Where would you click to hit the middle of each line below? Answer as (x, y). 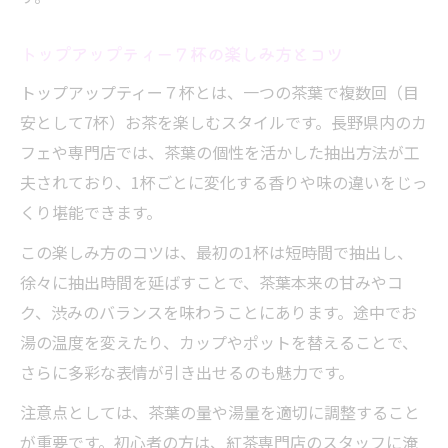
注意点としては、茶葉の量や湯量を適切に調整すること (220, 412)
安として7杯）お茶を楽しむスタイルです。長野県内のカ (223, 122)
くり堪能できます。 (91, 212)
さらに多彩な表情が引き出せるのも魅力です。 (187, 372)
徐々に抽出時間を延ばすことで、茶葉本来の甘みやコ (211, 282)
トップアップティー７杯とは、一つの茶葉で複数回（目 (219, 92)
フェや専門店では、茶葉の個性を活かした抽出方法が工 (220, 152)
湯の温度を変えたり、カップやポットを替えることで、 (219, 342)
